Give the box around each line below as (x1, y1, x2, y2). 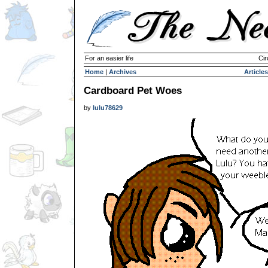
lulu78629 (93, 104, 123, 111)
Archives (109, 68, 136, 75)
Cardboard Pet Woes (84, 84, 182, 96)
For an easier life (85, 54, 133, 62)
